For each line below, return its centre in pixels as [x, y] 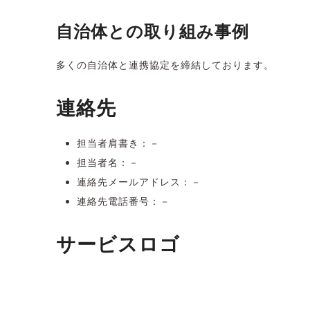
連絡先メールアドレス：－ [139, 182]
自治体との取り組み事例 [152, 31]
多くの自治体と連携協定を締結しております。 [165, 65]
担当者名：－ [108, 162]
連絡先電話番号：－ [123, 201]
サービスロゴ [118, 244]
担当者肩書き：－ [118, 143]
